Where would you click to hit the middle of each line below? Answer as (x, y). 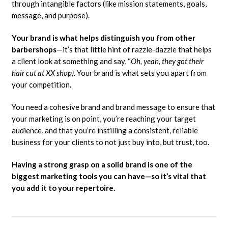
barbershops (34, 49)
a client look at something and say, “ (71, 61)
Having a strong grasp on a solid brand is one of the (102, 164)
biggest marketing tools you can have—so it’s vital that (109, 176)
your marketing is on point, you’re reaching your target (104, 118)
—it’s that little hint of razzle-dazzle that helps (134, 49)
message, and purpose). (50, 15)
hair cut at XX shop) (42, 73)
